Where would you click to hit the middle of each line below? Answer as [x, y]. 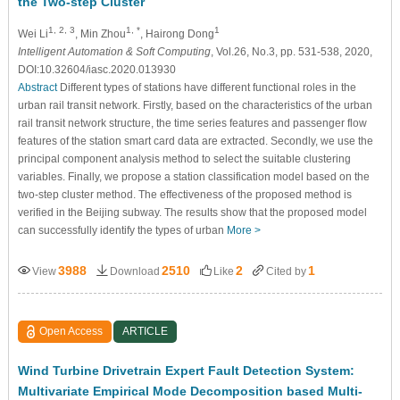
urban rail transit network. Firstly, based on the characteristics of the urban [195, 105]
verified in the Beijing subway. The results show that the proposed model [192, 212]
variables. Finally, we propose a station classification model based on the [193, 176]
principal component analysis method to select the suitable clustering [184, 158]
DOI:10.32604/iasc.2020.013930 [96, 69]
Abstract [37, 87]
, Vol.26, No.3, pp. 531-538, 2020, [291, 51]
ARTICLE [146, 331]
